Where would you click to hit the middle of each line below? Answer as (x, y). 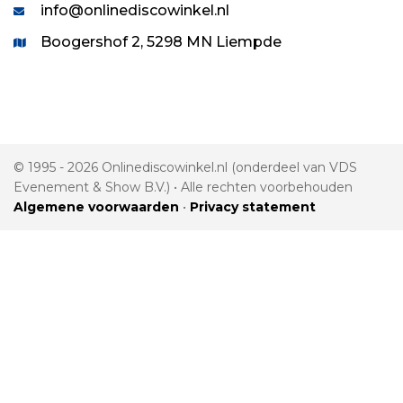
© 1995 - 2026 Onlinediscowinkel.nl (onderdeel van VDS (185, 168)
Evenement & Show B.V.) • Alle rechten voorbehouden (183, 188)
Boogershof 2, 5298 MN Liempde (161, 42)
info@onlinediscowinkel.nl (135, 11)
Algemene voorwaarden (96, 207)
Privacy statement (253, 207)
